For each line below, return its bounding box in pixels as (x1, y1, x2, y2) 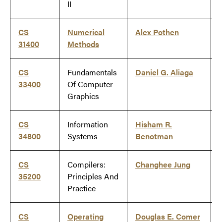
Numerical (67, 26, 105, 38)
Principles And (67, 170, 118, 182)
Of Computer (67, 78, 113, 90)
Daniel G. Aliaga (135, 66, 193, 78)
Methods (67, 38, 99, 50)
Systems (67, 130, 98, 142)
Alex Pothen (135, 26, 179, 38)
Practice (67, 182, 96, 194)
